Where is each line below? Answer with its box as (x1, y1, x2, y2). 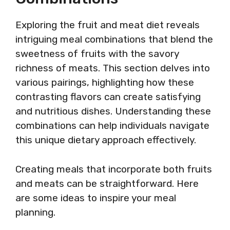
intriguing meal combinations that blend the (15, 33, 213, 45)
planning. (15, 206, 55, 218)
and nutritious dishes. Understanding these (15, 105, 211, 117)
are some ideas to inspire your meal (15, 191, 176, 204)
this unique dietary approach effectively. (15, 134, 196, 146)
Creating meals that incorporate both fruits (15, 163, 212, 175)
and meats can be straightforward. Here (15, 177, 199, 189)
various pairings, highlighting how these (15, 76, 194, 88)
